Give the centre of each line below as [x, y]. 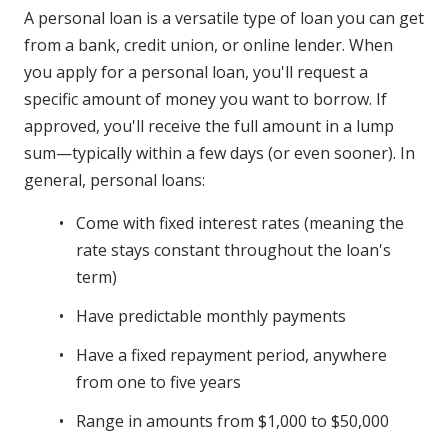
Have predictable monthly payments [211, 316]
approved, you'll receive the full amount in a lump [209, 126]
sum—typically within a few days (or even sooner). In [219, 153]
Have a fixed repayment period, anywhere [231, 355]
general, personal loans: [114, 180]
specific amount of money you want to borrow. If [205, 99]
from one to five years [158, 382]
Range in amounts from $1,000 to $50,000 [232, 421]
